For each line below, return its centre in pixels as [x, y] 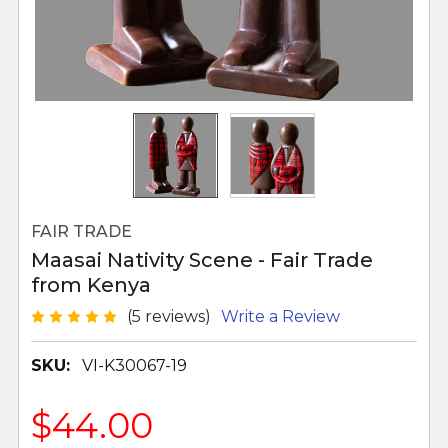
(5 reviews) [169, 316]
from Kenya [91, 285]
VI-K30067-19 [134, 365]
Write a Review [280, 316]
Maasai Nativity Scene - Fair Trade [202, 260]
